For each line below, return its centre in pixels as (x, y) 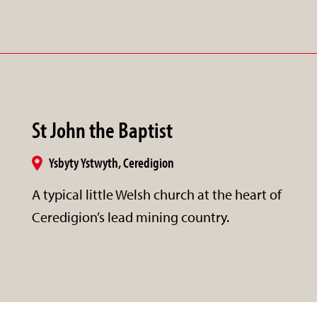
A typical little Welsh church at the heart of (157, 194)
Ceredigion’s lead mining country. (131, 217)
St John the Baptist (103, 129)
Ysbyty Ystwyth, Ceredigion (112, 162)
